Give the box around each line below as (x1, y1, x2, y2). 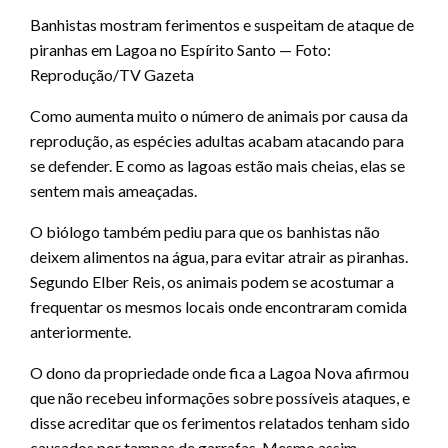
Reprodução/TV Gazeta (30, 65, 194, 85)
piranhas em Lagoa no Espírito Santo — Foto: (30, 40, 331, 60)
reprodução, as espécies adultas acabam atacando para (30, 131, 404, 151)
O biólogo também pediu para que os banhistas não (30, 222, 380, 242)
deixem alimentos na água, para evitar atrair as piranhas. (30, 247, 408, 267)
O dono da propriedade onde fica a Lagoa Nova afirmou (30, 363, 409, 383)
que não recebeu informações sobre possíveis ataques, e (30, 388, 410, 408)
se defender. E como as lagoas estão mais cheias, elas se (30, 156, 405, 176)
